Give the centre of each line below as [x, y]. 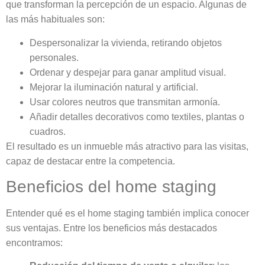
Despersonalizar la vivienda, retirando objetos [126, 43]
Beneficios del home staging [111, 186]
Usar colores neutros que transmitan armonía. [125, 102]
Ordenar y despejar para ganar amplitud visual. [128, 72]
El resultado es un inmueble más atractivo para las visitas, [127, 146]
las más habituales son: [55, 20]
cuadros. [48, 131]
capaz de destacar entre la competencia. [91, 161]
